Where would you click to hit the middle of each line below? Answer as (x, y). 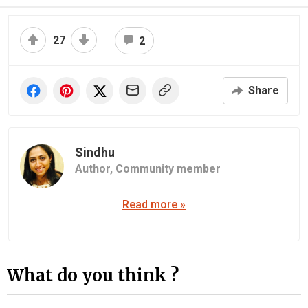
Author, (95, 169)
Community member (168, 169)
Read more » (154, 205)
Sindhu (95, 153)
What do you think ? (93, 275)
